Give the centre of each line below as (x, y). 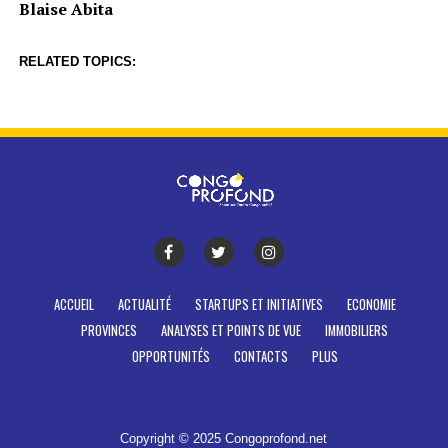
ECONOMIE (371, 304)
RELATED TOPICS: (77, 61)
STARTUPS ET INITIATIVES (258, 304)
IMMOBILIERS (357, 330)
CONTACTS (260, 356)
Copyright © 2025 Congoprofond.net (224, 438)
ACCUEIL (73, 304)
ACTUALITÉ (144, 304)
